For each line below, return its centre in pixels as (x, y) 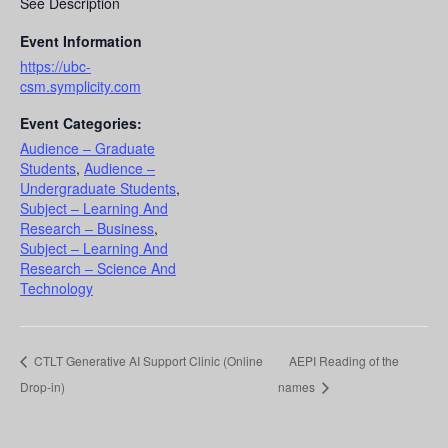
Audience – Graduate (87, 148)
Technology (56, 288)
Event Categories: (81, 123)
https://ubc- (55, 66)
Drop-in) (42, 387)
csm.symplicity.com (80, 86)
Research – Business (87, 228)
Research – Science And (98, 268)
